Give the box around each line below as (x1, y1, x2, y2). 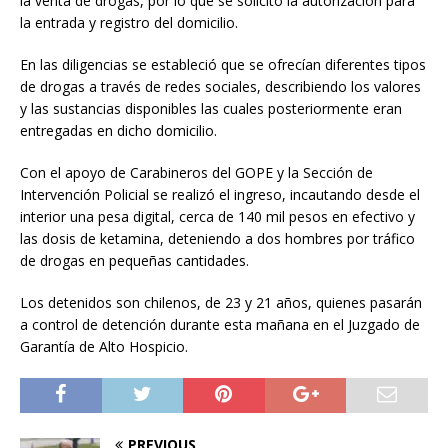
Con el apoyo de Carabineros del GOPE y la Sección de (20, 163, 373, 183)
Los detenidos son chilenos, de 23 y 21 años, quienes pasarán (20, 293, 422, 313)
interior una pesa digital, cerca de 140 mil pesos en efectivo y (20, 207, 415, 227)
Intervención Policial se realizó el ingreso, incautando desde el (20, 185, 420, 205)
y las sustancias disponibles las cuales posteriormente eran (20, 99, 402, 119)
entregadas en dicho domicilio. (20, 121, 217, 141)
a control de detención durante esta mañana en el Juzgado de (20, 315, 420, 335)
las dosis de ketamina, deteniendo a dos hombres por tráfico (20, 229, 415, 249)
